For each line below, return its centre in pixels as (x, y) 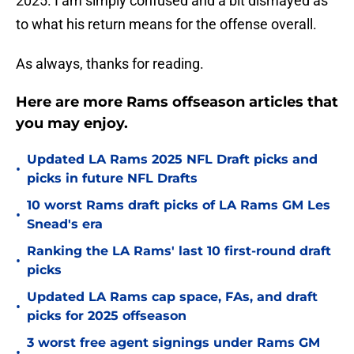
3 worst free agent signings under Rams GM (173, 343)
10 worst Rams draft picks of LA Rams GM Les (179, 205)
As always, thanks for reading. (110, 64)
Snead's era (65, 224)
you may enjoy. (72, 124)
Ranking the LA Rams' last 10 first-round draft (179, 251)
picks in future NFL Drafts (112, 179)
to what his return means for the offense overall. (166, 24)
